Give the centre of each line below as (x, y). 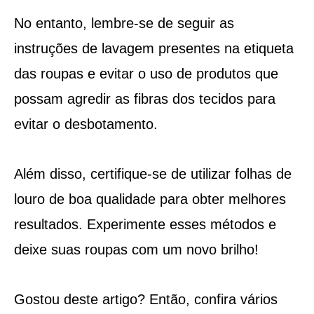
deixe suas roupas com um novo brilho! (136, 249)
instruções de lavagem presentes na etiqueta (153, 48)
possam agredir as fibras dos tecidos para (144, 98)
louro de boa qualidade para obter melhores (150, 199)
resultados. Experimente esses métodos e (145, 224)
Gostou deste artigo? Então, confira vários (145, 299)
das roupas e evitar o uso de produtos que (146, 73)
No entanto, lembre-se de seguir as (124, 23)
